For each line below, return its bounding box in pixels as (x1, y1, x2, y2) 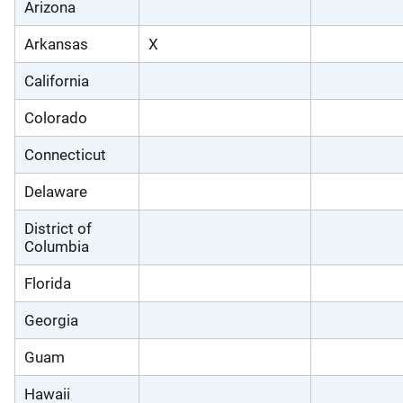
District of (24, 219, 92, 237)
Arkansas (24, 34, 88, 53)
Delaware (24, 182, 87, 201)
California (24, 71, 89, 90)
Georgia (24, 310, 78, 329)
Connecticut (24, 145, 106, 164)
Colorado (24, 108, 87, 127)
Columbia (24, 237, 89, 255)
